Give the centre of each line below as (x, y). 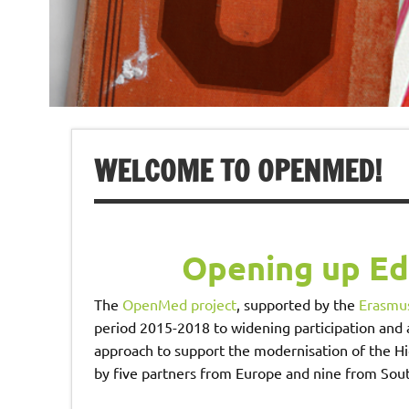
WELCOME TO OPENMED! (237, 170)
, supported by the (297, 304)
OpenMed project (179, 304)
